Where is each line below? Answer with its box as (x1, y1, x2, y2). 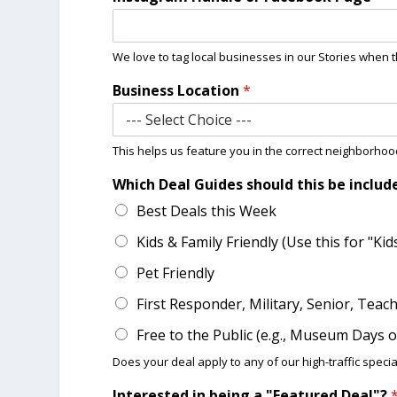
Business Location (113, 81, 244, 101)
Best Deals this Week (136, 201, 277, 222)
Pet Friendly (136, 263, 215, 284)
